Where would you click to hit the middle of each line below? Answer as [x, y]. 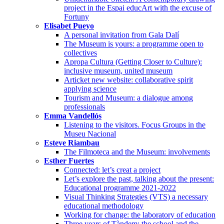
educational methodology [104, 205]
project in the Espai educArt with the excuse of [138, 7]
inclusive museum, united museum [118, 70]
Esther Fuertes [69, 160]
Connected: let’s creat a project [112, 169]
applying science [90, 88]
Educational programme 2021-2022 [120, 187]
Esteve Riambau [72, 142]
